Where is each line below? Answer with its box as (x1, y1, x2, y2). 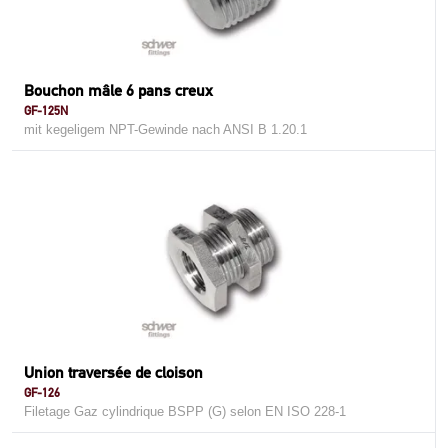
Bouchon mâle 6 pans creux (24, 81, 213, 100)
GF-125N (24, 103, 68, 118)
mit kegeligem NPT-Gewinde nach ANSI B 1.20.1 (24, 122, 307, 137)
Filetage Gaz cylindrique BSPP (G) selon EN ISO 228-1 (24, 404, 346, 419)
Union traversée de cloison (24, 363, 203, 382)
